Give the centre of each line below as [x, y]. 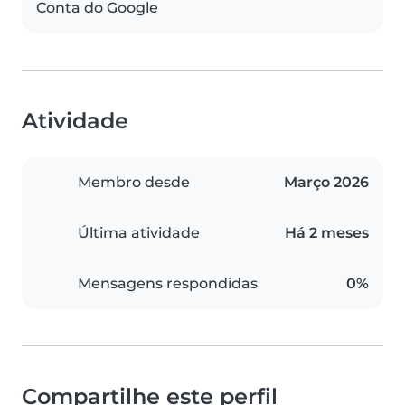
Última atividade [139, 233]
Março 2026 [326, 183]
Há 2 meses [327, 233]
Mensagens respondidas [168, 284]
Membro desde [134, 183]
